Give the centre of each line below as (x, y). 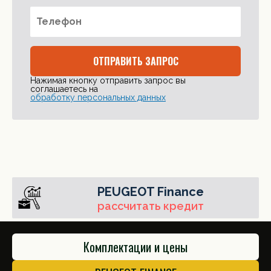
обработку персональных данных (98, 97)
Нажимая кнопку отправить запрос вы (108, 80)
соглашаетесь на (64, 89)
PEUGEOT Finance (151, 191)
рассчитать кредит (151, 206)
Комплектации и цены (135, 247)
